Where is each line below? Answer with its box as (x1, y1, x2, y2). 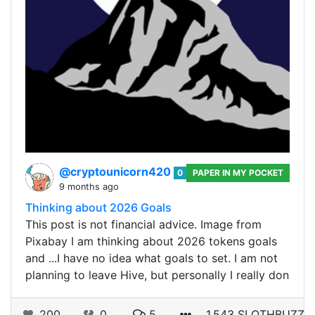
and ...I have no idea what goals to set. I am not (25, 251, 278, 266)
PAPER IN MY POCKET (193, 167, 284, 179)
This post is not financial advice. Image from (25, 217, 262, 232)
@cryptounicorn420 (59, 165, 174, 179)
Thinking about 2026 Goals (25, 200, 172, 215)
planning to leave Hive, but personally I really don (25, 268, 289, 283)
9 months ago (59, 181, 119, 193)
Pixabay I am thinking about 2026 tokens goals (25, 234, 277, 249)
